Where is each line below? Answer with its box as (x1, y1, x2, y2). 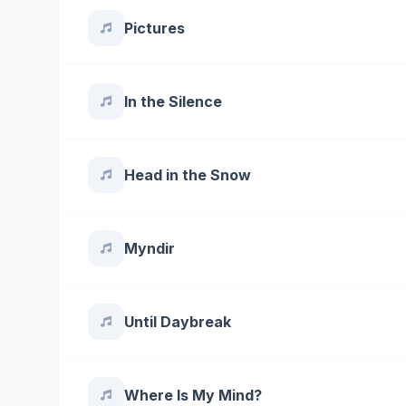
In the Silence (124, 92, 222, 111)
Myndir (124, 239, 175, 257)
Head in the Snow (124, 166, 251, 184)
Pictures (124, 19, 185, 37)
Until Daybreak (124, 313, 231, 331)
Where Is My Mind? (124, 386, 262, 404)
